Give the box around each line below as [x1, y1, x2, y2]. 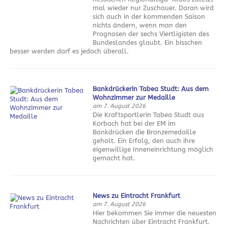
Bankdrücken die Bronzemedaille [93, 128, 196, 136]
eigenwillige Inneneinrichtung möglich [93, 145, 214, 153]
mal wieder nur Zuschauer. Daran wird [93, 4, 214, 12]
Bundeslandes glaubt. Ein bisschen [93, 39, 203, 47]
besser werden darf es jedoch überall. [10, 47, 129, 55]
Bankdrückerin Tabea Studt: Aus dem [93, 84, 209, 93]
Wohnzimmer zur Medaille [93, 93, 176, 101]
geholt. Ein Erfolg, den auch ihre [93, 136, 195, 145]
